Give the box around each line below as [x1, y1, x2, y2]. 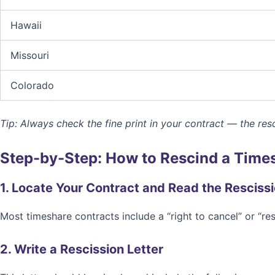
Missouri [10, 49, 49, 61]
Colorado [10, 79, 54, 91]
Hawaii [10, 19, 42, 31]
